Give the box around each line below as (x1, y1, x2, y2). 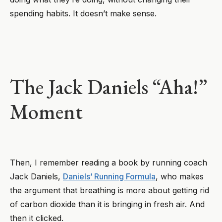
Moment (10, 98, 83, 125)
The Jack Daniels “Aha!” (10, 73, 207, 101)
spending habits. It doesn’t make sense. (10, 8, 159, 18)
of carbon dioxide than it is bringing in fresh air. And (10, 199, 205, 209)
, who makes (156, 171, 204, 181)
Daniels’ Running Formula (63, 171, 156, 181)
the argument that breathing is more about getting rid (10, 185, 209, 195)
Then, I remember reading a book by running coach (10, 157, 207, 167)
